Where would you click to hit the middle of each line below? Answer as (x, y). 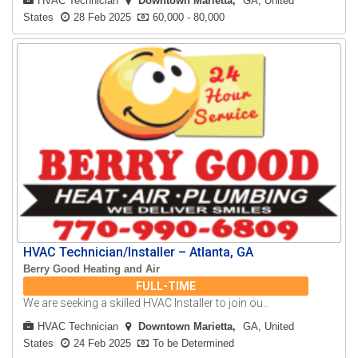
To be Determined (194, 344)
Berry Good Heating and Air (92, 269)
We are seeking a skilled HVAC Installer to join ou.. (146, 303)
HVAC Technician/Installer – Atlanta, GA (139, 253)
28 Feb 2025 (103, 18)
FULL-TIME (166, 286)
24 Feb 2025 (103, 344)
